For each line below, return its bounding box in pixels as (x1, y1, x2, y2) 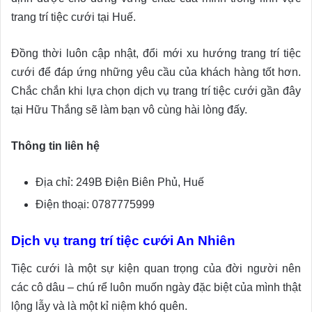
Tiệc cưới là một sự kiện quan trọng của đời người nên (11, 263, 301, 275)
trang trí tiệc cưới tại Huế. (11, 11, 136, 24)
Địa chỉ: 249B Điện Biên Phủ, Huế (36, 176, 204, 189)
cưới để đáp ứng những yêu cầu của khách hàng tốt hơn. (11, 66, 301, 79)
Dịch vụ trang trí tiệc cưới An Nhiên (11, 233, 235, 249)
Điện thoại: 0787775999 (36, 198, 155, 211)
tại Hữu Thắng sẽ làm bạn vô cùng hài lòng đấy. (11, 104, 247, 116)
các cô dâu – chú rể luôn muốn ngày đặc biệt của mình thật (11, 281, 301, 294)
